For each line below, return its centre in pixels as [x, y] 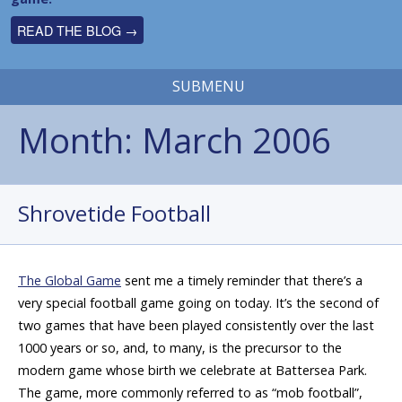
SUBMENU [209, 86]
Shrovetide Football [114, 213]
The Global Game [70, 281]
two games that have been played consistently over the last [196, 326]
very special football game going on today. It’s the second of [198, 303]
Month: [80, 140]
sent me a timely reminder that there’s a [242, 281]
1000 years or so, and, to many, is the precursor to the [180, 348]
